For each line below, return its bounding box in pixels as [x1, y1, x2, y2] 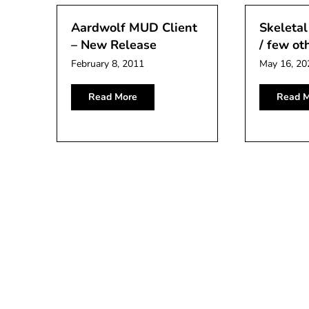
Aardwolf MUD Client [71, 19, 197, 36]
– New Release [71, 37, 157, 53]
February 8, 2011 [71, 57, 144, 70]
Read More [88, 90, 137, 103]
